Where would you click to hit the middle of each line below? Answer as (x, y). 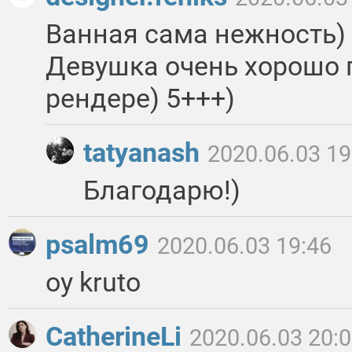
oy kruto (93, 282)
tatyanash (145, 153)
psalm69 (101, 245)
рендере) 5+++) (140, 99)
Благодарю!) (162, 191)
